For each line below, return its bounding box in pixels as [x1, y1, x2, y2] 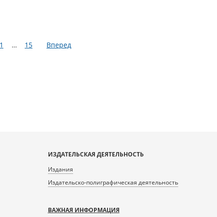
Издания [47, 165, 73, 173]
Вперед [46, 40, 71, 49]
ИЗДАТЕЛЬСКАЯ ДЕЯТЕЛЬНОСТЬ [47, 150, 144, 158]
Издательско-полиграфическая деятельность [47, 178, 178, 186]
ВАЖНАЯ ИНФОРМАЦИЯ [47, 206, 120, 214]
